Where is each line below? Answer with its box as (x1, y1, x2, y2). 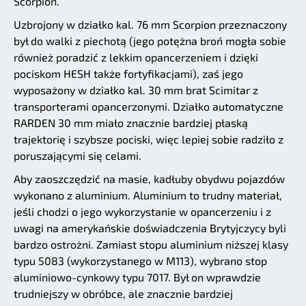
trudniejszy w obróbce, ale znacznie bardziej (14, 287, 233, 301)
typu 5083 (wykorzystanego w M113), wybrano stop (14, 254, 267, 268)
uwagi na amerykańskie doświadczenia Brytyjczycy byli (14, 221, 286, 235)
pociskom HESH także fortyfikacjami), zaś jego (14, 67, 243, 81)
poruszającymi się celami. (14, 149, 141, 163)
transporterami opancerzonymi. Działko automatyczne (14, 100, 283, 113)
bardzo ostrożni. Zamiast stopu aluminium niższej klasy (14, 238, 288, 251)
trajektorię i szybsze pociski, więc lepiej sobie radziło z (14, 133, 283, 146)
